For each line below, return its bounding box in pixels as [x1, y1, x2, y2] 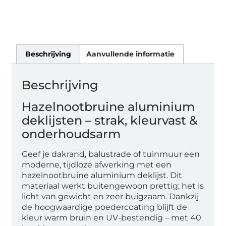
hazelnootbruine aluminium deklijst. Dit [22, 170, 183, 180]
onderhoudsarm [22, 126, 121, 141]
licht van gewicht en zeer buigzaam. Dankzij [22, 191, 199, 201]
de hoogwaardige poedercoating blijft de [22, 202, 188, 212]
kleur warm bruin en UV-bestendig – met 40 [22, 212, 202, 222]
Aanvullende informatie [86, 49, 175, 59]
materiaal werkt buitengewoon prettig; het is [22, 181, 204, 191]
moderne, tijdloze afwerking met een [22, 159, 172, 169]
